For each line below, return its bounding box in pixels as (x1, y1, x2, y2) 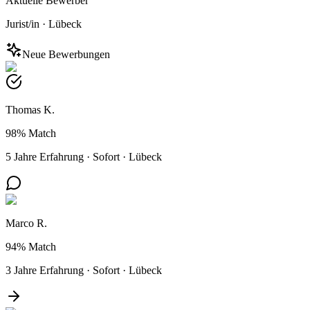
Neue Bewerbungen (22, 48, 110, 60)
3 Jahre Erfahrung (6, 264, 84, 276)
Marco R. (6, 217, 47, 229)
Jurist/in (6, 17, 39, 30)
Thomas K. (6, 103, 55, 116)
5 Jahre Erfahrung (6, 150, 84, 163)
